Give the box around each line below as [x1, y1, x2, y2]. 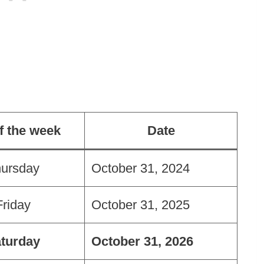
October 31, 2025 [91, 197, 190, 212]
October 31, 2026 [91, 233, 193, 249]
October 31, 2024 [91, 160, 190, 176]
